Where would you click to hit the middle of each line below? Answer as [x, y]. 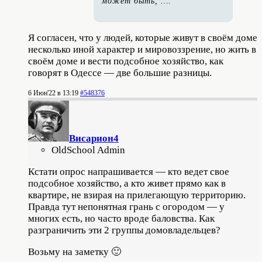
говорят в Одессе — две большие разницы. [120, 73]
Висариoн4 [94, 138]
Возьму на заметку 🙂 [75, 251]
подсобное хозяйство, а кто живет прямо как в [127, 183]
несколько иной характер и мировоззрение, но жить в [142, 49]
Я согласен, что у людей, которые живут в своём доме [143, 37]
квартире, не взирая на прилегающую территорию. [137, 195]
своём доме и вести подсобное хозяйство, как [126, 61]
